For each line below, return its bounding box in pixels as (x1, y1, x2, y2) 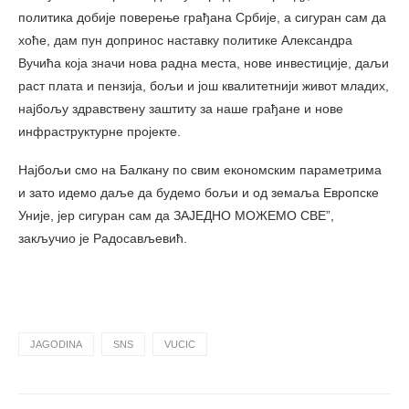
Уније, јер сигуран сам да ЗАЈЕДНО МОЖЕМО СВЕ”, (18, 207, 334, 223)
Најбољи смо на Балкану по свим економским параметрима (18, 162, 382, 177)
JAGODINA (30, 338, 82, 350)
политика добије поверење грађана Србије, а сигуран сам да (18, 9, 386, 25)
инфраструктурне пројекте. (18, 123, 181, 139)
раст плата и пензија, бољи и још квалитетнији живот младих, (18, 78, 389, 93)
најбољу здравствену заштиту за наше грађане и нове (18, 100, 343, 116)
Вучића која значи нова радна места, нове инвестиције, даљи (18, 55, 389, 70)
